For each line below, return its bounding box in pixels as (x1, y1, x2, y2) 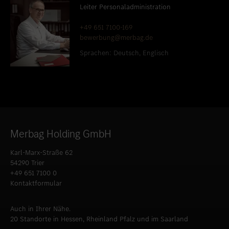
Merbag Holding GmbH (10, 126, 111, 141)
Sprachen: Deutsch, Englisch (79, 48, 169, 58)
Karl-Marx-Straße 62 (10, 147, 73, 157)
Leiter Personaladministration (79, 2, 171, 12)
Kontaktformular (10, 178, 62, 188)
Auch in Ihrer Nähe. (10, 203, 71, 214)
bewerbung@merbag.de (79, 32, 153, 42)
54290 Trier (10, 157, 44, 168)
